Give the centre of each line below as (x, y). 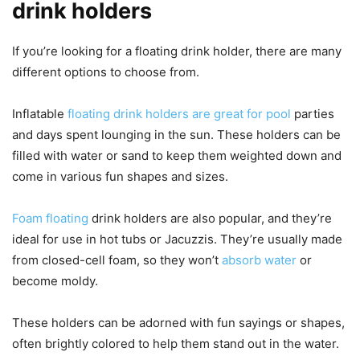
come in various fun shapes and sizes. (120, 177)
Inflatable (40, 114)
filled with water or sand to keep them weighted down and (177, 156)
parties (313, 114)
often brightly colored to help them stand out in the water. (176, 344)
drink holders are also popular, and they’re (210, 219)
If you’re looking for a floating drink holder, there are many (177, 51)
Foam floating (50, 219)
